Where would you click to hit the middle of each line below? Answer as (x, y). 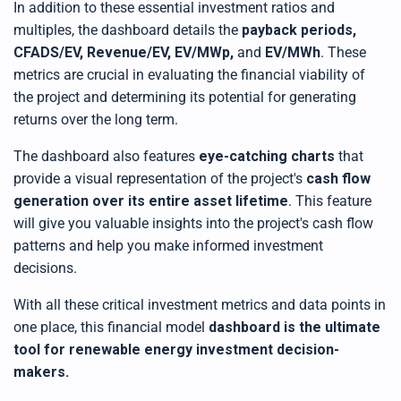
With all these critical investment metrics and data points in (200, 304)
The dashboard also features (106, 156)
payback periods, (299, 30)
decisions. (45, 268)
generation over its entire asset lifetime (151, 200)
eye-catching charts (267, 156)
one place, (47, 327)
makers (39, 371)
